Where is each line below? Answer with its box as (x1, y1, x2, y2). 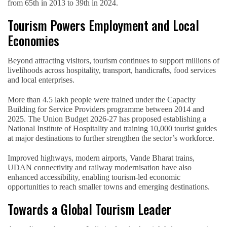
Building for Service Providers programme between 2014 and (8, 104, 204, 113)
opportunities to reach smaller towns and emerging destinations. (8, 182, 210, 191)
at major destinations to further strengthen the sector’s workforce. (8, 133, 214, 142)
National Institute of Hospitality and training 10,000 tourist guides (8, 124, 217, 133)
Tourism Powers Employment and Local (8, 15, 199, 34)
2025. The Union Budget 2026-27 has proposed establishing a (8, 114, 206, 123)
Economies (8, 30, 59, 50)
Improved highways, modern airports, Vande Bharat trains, (8, 153, 195, 162)
